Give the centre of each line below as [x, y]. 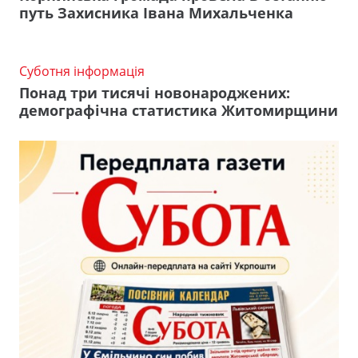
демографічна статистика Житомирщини [179, 110]
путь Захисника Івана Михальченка [156, 13]
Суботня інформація [82, 72]
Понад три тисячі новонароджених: [155, 92]
